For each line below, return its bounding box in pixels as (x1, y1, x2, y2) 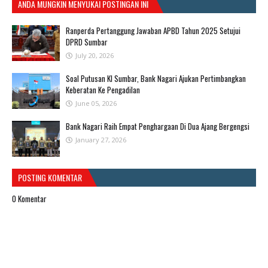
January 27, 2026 (75, 135, 126, 145)
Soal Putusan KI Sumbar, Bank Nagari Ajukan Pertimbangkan (66, 72, 246, 85)
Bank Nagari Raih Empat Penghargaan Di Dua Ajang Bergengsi (66, 120, 249, 133)
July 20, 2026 (75, 51, 114, 60)
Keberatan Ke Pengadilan (66, 84, 140, 96)
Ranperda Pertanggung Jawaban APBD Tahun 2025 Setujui (66, 25, 240, 37)
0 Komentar (12, 193, 47, 205)
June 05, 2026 (75, 99, 117, 108)
